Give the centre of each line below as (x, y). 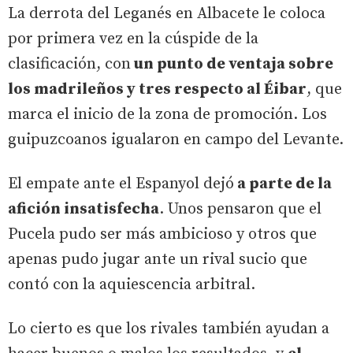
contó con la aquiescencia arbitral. (132, 284)
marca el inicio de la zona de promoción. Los (167, 114)
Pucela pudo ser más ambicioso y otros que (162, 234)
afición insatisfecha (84, 209)
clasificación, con (69, 64)
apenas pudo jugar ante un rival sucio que (158, 259)
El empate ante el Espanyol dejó (121, 184)
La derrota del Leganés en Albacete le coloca (167, 13)
